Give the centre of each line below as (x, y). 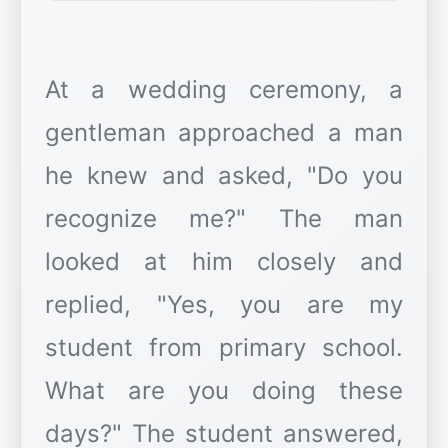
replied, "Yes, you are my (224, 305)
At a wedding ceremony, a (224, 90)
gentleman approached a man (224, 133)
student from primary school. (224, 348)
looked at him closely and (224, 262)
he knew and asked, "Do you (224, 176)
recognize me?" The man (224, 219)
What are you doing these (224, 391)
